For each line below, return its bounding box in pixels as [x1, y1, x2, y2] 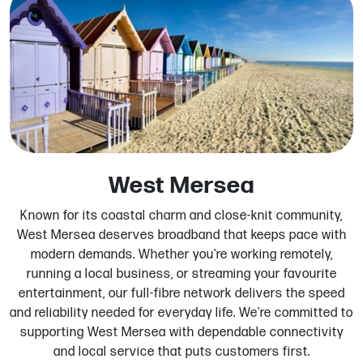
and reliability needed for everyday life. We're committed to [10, 305, 353, 321]
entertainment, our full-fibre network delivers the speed [18, 285, 345, 301]
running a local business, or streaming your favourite [26, 266, 337, 282]
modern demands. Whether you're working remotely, [30, 246, 333, 263]
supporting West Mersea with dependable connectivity [19, 324, 344, 340]
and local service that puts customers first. [53, 344, 310, 360]
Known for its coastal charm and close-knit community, [20, 207, 343, 224]
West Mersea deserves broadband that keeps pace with [16, 227, 347, 243]
